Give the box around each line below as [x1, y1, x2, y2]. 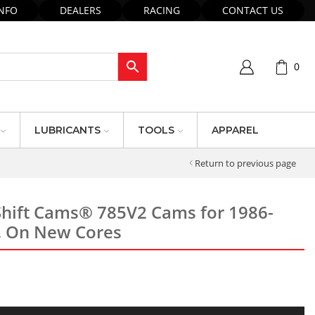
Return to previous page [195, 156, 297, 169]
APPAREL [212, 124, 259, 136]
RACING [143, 4, 180, 17]
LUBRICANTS [34, 124, 101, 136]
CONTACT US [222, 4, 283, 17]
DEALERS [60, 4, 101, 17]
